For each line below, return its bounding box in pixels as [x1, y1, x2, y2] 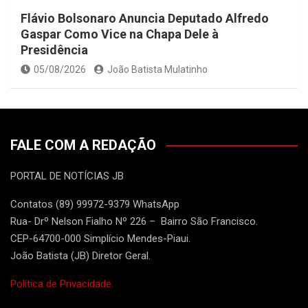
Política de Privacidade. [10, 278, 113, 291]
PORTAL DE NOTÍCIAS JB [10, 170, 124, 183]
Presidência [21, 43, 88, 58]
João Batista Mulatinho [107, 64, 208, 76]
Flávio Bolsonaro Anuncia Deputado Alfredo [21, 11, 269, 26]
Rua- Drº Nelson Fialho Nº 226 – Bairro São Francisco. [10, 215, 258, 228]
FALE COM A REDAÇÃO [10, 137, 156, 154]
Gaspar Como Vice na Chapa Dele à [21, 27, 219, 42]
